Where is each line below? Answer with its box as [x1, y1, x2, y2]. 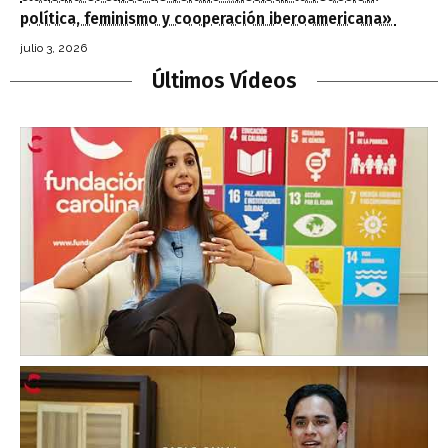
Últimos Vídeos [151, 68, 297, 95]
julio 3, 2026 [20, 41, 87, 56]
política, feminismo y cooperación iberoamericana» [20, 10, 396, 29]
